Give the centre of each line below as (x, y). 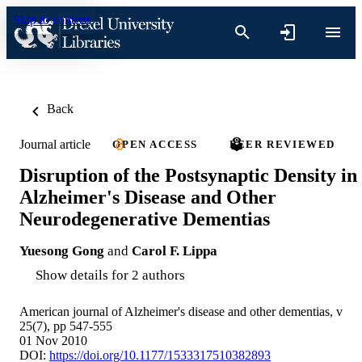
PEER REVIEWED (283, 144)
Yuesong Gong (62, 250)
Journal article (55, 144)
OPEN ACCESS (155, 144)
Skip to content (51, 20)
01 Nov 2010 (53, 340)
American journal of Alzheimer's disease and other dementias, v (181, 311)
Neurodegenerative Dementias (145, 219)
